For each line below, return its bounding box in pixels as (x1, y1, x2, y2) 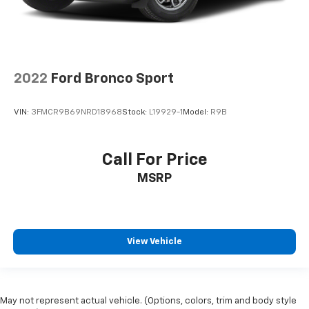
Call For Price (101, 152, 208, 169)
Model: (183, 108, 210, 117)
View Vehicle (127, 237, 182, 247)
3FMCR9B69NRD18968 (31, 108, 122, 117)
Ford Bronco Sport (50, 71, 174, 86)
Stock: (122, 108, 149, 117)
